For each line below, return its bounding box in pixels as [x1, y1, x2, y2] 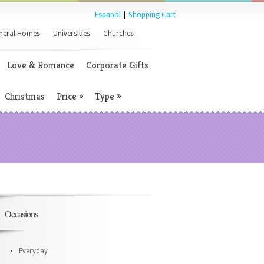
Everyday [19, 247, 48, 255]
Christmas [5, 90, 45, 103]
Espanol [95, 11, 121, 19]
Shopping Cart [128, 11, 176, 19]
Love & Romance [7, 59, 74, 71]
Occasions [5, 207, 38, 220]
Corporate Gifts [86, 59, 148, 71]
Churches [103, 29, 134, 38]
